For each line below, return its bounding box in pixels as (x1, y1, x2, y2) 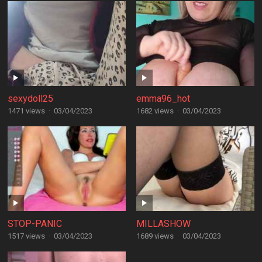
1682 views (136, 106, 174, 115)
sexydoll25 (7, 93, 53, 104)
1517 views (7, 232, 45, 240)
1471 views (7, 106, 45, 115)
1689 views (136, 232, 174, 240)
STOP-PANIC (7, 218, 62, 229)
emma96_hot (136, 93, 190, 104)
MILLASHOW (136, 218, 191, 229)
